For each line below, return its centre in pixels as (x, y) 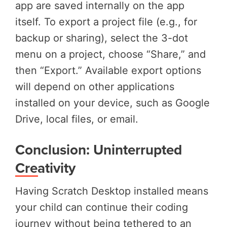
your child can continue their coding (102, 207)
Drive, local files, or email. (77, 119)
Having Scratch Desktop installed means (112, 191)
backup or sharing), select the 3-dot (102, 38)
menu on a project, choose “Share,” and (110, 54)
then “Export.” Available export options (108, 70)
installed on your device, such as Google (112, 103)
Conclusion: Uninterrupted (99, 149)
